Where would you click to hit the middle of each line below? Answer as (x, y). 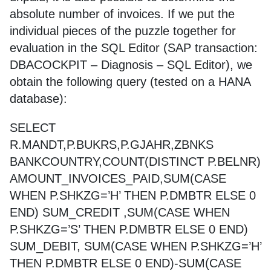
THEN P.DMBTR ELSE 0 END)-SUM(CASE (126, 263)
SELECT (33, 128)
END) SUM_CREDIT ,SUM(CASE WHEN (120, 212)
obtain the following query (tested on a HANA (130, 82)
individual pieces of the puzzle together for (123, 31)
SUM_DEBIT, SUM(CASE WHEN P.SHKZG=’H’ (135, 246)
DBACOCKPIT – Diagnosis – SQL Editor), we (131, 65)
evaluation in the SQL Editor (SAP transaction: (134, 48)
